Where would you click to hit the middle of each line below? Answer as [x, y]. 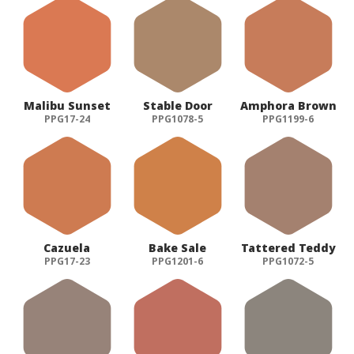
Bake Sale [178, 247]
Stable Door [177, 105]
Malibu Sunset [67, 105]
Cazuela [67, 247]
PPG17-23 [67, 261]
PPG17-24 [67, 119]
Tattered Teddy [288, 247]
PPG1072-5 [288, 261]
